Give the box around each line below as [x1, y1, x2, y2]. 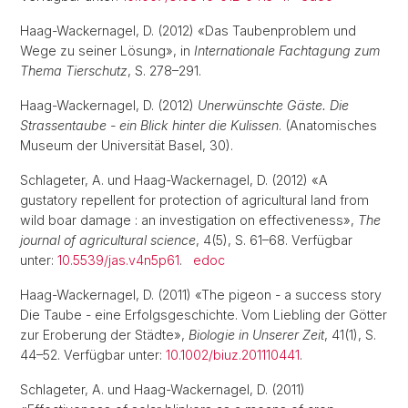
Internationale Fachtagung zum [194, 43, 380, 58]
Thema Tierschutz [20, 63, 127, 78]
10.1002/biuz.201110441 [166, 347, 300, 362]
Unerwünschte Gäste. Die [198, 97, 349, 113]
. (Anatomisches [279, 117, 377, 133]
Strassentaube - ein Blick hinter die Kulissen [20, 117, 279, 133]
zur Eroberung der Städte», [20, 327, 189, 342]
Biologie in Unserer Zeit [189, 327, 324, 342]
